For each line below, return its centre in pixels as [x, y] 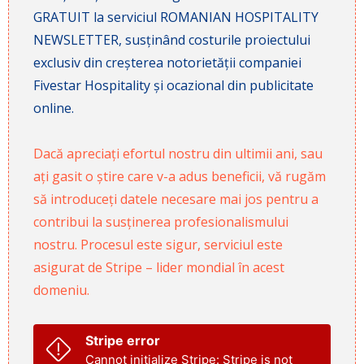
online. [54, 108]
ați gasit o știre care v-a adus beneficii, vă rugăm [180, 176]
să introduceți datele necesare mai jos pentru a [176, 199]
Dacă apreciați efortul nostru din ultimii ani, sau [178, 153]
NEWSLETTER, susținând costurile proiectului [172, 39]
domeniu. [61, 290]
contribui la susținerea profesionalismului [161, 221]
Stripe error [123, 340]
